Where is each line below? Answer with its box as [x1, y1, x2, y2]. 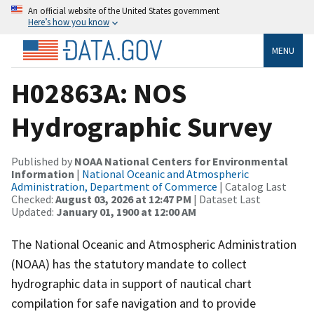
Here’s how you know [28, 16, 109, 27]
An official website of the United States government [28, 5, 219, 16]
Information [11, 166, 74, 181]
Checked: [11, 191, 55, 206]
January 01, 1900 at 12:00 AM [56, 204, 196, 219]
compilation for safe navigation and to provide [11, 294, 256, 311]
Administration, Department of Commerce [11, 179, 217, 193]
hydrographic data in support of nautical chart [11, 275, 252, 292]
